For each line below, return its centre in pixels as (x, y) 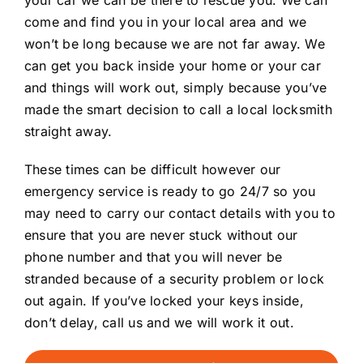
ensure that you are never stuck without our (161, 235)
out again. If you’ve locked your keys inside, (164, 300)
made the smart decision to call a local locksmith (178, 109)
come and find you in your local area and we (166, 21)
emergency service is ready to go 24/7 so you (170, 191)
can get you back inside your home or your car (173, 65)
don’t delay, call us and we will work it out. (159, 322)
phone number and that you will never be (154, 256)
